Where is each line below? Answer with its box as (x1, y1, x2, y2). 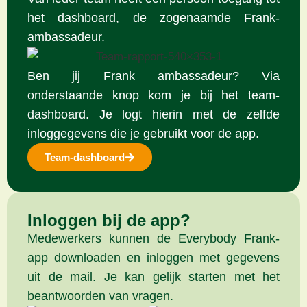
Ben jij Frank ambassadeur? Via (27, 69, 280, 83)
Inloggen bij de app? (27, 210, 191, 230)
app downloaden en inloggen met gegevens (27, 250, 280, 265)
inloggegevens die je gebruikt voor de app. (27, 126, 259, 140)
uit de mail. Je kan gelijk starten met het (27, 269, 280, 284)
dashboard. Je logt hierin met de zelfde (27, 107, 280, 121)
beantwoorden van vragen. (27, 288, 173, 303)
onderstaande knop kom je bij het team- (27, 88, 280, 102)
